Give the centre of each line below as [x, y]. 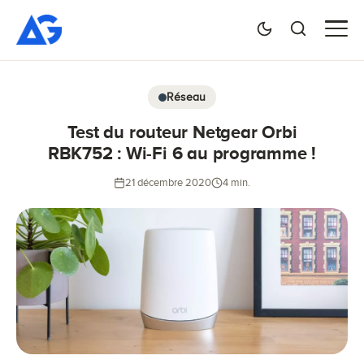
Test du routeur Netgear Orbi [182, 132]
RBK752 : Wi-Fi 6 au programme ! [182, 153]
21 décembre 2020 [168, 182]
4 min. [236, 182]
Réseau [186, 97]
